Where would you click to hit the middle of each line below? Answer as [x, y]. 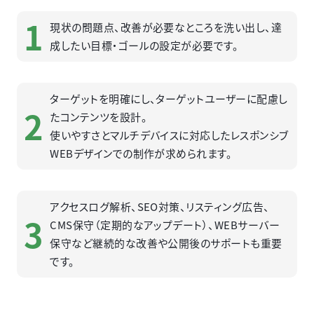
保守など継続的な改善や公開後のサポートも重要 [166, 243]
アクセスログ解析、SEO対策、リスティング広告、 [160, 206]
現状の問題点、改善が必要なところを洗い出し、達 [166, 27]
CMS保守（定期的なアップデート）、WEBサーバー [165, 224]
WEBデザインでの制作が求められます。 [141, 153]
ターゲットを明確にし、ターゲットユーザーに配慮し [169, 98]
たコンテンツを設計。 [99, 116]
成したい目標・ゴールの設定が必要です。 [144, 45]
